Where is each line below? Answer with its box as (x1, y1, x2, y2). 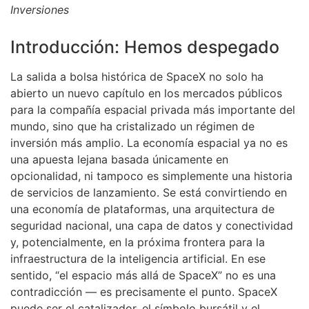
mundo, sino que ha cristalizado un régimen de (10, 119, 255, 133)
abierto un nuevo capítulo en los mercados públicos (10, 86, 282, 100)
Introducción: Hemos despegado (10, 36, 279, 57)
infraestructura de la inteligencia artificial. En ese (10, 251, 266, 266)
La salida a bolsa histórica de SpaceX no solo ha (10, 69, 263, 83)
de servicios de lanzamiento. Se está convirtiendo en (10, 185, 287, 199)
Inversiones (10, 2, 69, 17)
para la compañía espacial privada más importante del (10, 102, 295, 117)
